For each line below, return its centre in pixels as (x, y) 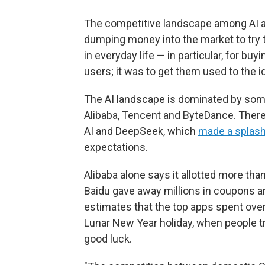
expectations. (116, 147)
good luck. (108, 239)
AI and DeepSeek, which (141, 131)
